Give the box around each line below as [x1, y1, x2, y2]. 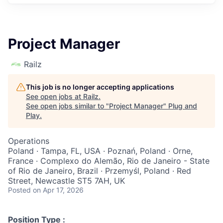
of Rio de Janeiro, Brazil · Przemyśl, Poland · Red [8, 166, 191, 176]
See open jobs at [26, 92, 83, 101]
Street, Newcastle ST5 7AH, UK [8, 176, 125, 186]
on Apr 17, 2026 [33, 186, 84, 195]
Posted [8, 186, 31, 195]
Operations [8, 136, 49, 146]
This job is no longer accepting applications [26, 83, 174, 92]
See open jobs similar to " [26, 102, 109, 111]
